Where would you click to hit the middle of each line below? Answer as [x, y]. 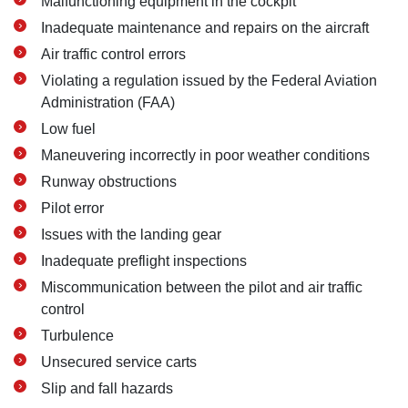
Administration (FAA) [108, 102]
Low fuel [68, 129]
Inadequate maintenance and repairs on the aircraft [205, 28]
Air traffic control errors [113, 54]
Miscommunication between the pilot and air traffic [202, 287]
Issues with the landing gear [131, 235]
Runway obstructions [109, 182]
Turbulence [77, 336]
